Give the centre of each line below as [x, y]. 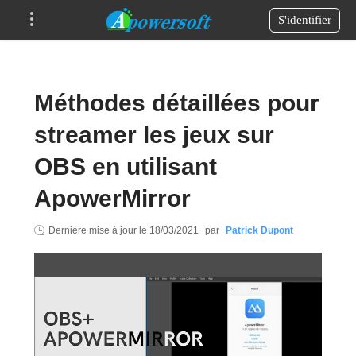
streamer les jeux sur [154, 135]
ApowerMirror [112, 198]
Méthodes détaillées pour [176, 103]
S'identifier [305, 19]
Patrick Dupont [259, 230]
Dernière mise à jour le [99, 230]
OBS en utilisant [125, 166]
